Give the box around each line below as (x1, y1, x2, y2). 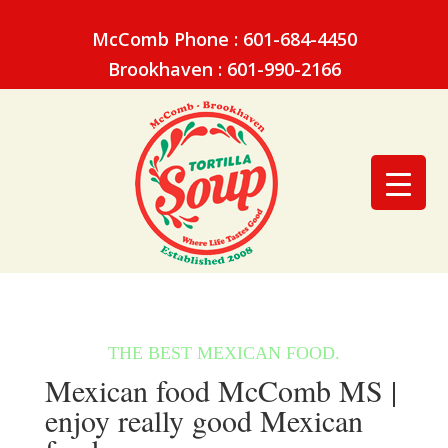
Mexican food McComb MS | (44, 370, 397, 411)
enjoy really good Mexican (44, 400, 363, 441)
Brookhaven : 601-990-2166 (107, 57, 341, 81)
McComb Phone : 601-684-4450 (91, 27, 357, 51)
